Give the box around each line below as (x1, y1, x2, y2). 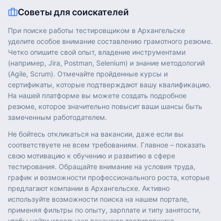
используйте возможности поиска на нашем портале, (8, 195, 189, 203)
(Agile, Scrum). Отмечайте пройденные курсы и (8, 70, 168, 78)
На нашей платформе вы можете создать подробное (8, 91, 186, 100)
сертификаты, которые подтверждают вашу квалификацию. (8, 80, 211, 89)
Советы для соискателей (18, 7, 129, 17)
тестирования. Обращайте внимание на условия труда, (8, 162, 195, 171)
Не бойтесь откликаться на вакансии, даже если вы (8, 130, 184, 138)
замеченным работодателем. (8, 113, 107, 121)
